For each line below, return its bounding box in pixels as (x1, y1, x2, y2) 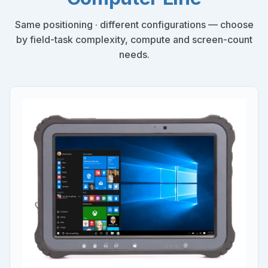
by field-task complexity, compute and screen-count (16, 33, 252, 46)
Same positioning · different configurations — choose (14, 19, 254, 31)
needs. (118, 48, 150, 61)
